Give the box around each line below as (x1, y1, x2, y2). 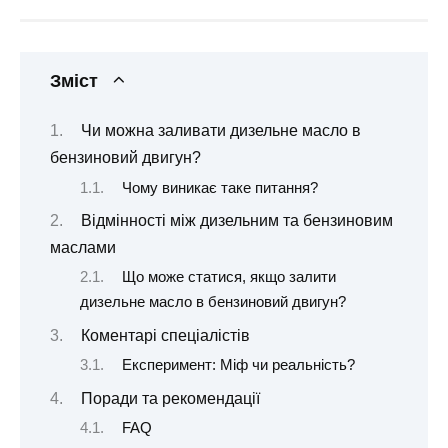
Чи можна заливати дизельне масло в (80, 122, 361, 140)
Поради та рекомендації (80, 389, 260, 407)
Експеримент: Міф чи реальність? (121, 357, 355, 374)
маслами (50, 238, 116, 256)
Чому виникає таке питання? (121, 179, 318, 196)
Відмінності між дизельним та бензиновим (80, 211, 393, 229)
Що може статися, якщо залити (121, 269, 336, 286)
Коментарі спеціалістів (80, 326, 250, 344)
